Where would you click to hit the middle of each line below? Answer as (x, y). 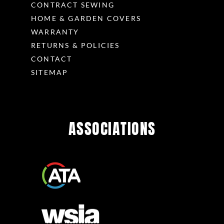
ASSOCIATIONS (112, 129)
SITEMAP (50, 72)
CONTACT (52, 59)
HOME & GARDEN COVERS (86, 18)
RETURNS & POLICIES (75, 45)
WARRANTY (55, 32)
